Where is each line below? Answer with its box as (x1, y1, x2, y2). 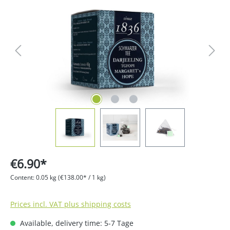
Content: (10, 173, 36, 182)
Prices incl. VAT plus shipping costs (10, 199, 131, 209)
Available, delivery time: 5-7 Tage (18, 218, 133, 228)
